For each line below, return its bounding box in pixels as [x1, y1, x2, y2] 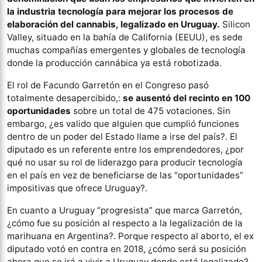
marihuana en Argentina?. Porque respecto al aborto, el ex [7, 230, 254, 242]
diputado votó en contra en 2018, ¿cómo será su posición [7, 243, 246, 254]
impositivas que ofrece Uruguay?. [7, 182, 147, 194]
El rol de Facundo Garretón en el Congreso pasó [7, 79, 209, 91]
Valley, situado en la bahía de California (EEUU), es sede [7, 31, 243, 43]
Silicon [220, 18, 250, 30]
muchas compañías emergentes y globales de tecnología [7, 44, 246, 56]
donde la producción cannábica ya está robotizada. [7, 57, 222, 68]
